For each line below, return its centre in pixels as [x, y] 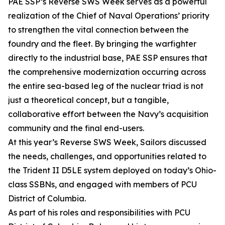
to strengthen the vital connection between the [98, 30]
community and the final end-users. [76, 128]
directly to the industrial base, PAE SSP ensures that [108, 58]
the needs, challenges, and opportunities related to [107, 156]
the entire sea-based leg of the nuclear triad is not [106, 86]
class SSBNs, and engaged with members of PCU [102, 184]
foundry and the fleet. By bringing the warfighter [102, 44]
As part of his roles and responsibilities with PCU [99, 212]
